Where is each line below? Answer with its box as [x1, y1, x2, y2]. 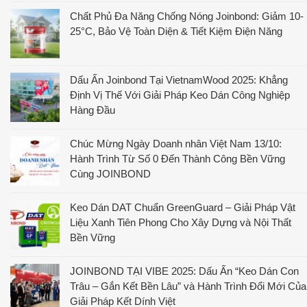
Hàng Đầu [70, 103, 115, 116]
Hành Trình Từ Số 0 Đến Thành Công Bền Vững [70, 152, 285, 164]
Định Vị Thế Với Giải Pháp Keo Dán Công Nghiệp [70, 88, 290, 101]
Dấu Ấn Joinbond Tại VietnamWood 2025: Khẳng [70, 73, 288, 86]
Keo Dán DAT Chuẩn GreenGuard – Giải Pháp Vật [70, 201, 295, 213]
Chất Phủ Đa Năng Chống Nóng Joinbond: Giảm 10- [70, 10, 304, 22]
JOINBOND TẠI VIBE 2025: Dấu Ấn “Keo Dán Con [70, 265, 299, 277]
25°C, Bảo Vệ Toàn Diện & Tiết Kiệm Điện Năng [70, 25, 282, 37]
